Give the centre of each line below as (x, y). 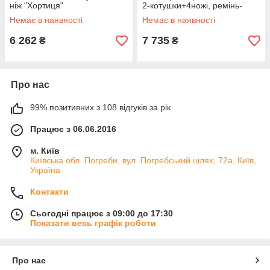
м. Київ (45, 151)
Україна (45, 170)
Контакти (49, 192)
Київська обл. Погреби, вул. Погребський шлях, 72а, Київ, (143, 160)
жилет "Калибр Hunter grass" (199, 15)
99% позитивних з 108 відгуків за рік (100, 107)
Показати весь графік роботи (93, 223)
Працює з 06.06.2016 (73, 129)
